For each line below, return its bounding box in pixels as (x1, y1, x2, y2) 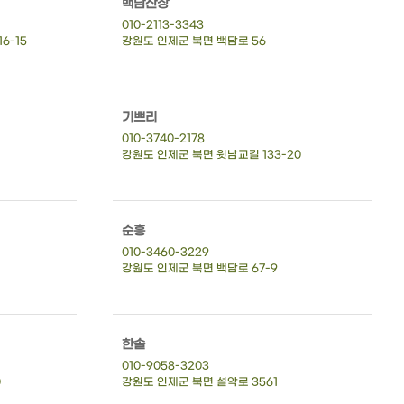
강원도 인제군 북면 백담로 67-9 (121, 262, 278, 275)
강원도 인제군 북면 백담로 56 (121, 34, 266, 48)
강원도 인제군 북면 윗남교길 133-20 (121, 148, 301, 161)
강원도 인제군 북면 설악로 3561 (121, 375, 278, 389)
